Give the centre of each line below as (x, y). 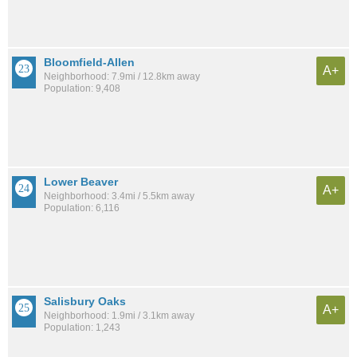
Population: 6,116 (82, 208)
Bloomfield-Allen (89, 62)
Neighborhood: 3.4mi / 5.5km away (119, 196)
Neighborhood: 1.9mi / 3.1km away (119, 315)
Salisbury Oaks (85, 301)
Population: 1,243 (82, 327)
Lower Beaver (81, 181)
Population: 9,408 (82, 88)
